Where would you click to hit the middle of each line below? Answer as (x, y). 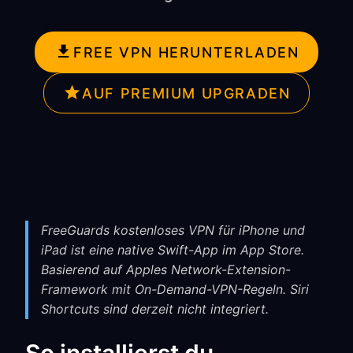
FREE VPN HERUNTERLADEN (186, 52)
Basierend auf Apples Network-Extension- (166, 269)
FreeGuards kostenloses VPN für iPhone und (173, 230)
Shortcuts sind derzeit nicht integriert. (155, 309)
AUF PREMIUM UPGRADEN (186, 93)
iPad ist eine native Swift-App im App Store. (173, 250)
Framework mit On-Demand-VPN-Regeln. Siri (175, 289)
